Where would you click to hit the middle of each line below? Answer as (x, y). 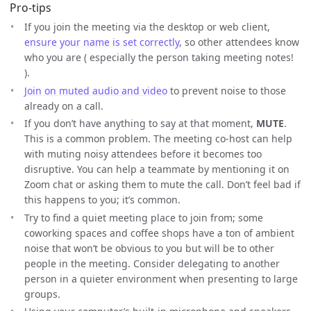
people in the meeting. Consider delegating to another (152, 263)
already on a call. (64, 106)
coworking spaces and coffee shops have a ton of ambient (159, 233)
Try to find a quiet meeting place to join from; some (144, 217)
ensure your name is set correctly (102, 42)
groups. (42, 294)
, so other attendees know (239, 42)
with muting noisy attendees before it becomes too (143, 154)
